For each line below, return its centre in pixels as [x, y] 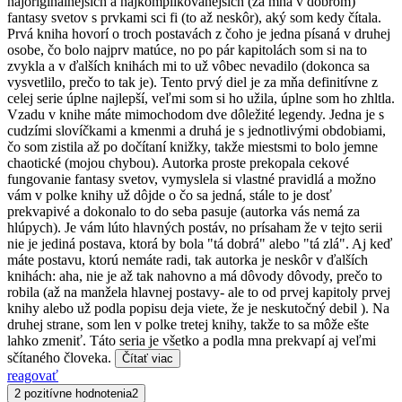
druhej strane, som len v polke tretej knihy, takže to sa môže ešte [188, 324]
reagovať [33, 375]
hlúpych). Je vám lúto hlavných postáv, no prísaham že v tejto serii [195, 227]
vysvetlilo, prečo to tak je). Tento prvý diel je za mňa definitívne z [192, 82]
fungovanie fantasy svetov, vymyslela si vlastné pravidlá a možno [192, 179]
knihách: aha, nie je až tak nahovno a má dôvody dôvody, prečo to [195, 275]
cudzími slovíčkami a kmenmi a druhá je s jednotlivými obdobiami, [197, 130]
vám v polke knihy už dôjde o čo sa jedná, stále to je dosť [170, 195]
